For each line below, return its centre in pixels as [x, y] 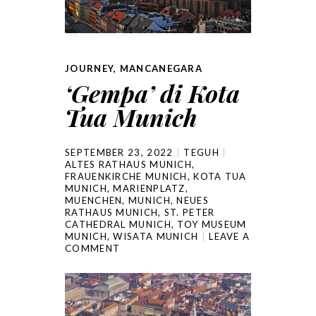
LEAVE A [230, 236]
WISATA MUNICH [156, 236]
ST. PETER [189, 212]
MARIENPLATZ [149, 188]
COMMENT [93, 248]
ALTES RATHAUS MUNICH [129, 164]
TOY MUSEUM [212, 224]
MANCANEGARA [161, 68]
